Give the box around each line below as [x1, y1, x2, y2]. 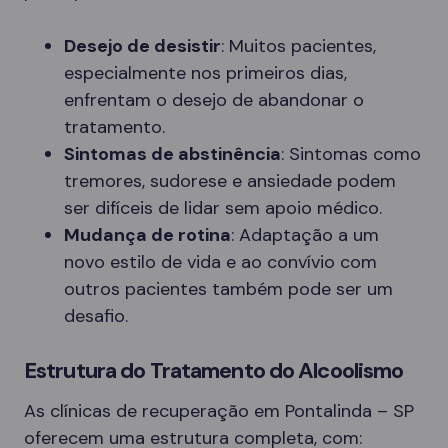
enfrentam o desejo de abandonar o [64, 87, 364, 112]
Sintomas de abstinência [64, 141, 281, 166]
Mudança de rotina [64, 222, 231, 247]
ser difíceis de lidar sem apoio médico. [64, 195, 382, 220]
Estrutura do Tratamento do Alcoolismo [24, 355, 404, 385]
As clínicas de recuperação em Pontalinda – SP [24, 398, 414, 423]
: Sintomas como [281, 141, 421, 166]
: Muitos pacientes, [221, 33, 376, 58]
